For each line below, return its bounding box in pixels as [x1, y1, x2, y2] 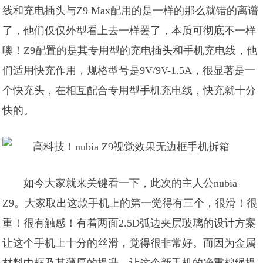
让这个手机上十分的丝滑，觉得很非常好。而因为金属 [2, 237, 257, 249]
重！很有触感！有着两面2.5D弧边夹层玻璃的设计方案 [2, 217, 257, 229]
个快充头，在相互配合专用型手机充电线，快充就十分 [2, 85, 257, 96]
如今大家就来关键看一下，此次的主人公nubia [23, 177, 238, 189]
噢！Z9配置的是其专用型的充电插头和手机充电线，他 [2, 45, 258, 56]
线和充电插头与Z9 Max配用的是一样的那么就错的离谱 [2, 5, 259, 16]
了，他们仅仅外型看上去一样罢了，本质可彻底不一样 [2, 25, 257, 36]
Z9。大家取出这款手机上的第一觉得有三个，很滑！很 [2, 197, 258, 209]
